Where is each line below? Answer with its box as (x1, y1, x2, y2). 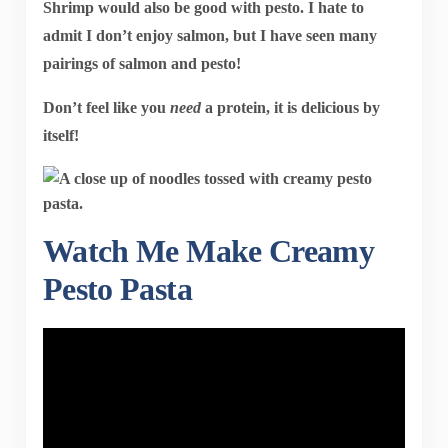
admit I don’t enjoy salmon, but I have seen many (42, 27, 377, 45)
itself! (42, 127, 79, 145)
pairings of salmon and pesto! (42, 55, 241, 73)
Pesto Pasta (42, 271, 192, 308)
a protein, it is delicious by (200, 99, 380, 117)
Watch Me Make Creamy (42, 233, 375, 270)
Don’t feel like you (42, 99, 170, 117)
